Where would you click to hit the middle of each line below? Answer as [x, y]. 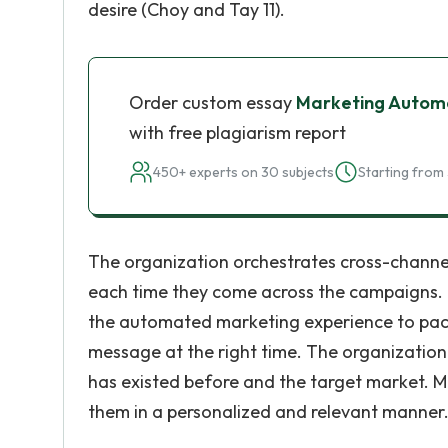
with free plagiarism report [237, 132]
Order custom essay [212, 102]
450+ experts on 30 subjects [243, 172]
